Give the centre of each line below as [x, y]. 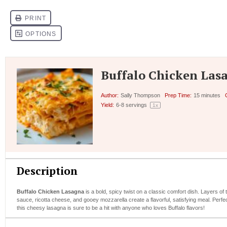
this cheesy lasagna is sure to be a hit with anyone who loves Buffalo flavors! [111, 208]
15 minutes [207, 95]
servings [137, 105]
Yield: [107, 105]
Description [47, 171]
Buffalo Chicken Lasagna [50, 192]
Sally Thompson [141, 95]
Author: [110, 95]
